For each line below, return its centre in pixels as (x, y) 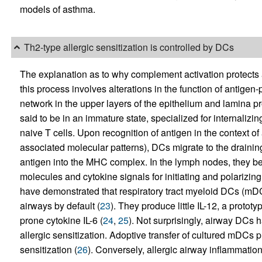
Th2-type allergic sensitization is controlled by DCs (129, 47)
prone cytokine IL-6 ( (61, 220)
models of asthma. (57, 9)
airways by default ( (60, 205)
